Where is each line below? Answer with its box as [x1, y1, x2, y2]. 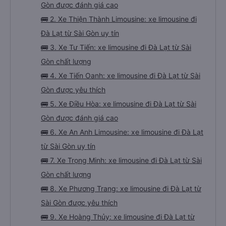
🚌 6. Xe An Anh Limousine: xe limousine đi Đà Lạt [41, 128, 203, 136]
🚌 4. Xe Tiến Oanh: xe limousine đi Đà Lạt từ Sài [41, 71, 200, 80]
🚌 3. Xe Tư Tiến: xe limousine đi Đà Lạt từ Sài [41, 43, 191, 51]
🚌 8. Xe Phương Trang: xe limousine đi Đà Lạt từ [41, 184, 201, 193]
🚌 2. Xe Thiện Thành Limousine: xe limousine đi [41, 15, 197, 23]
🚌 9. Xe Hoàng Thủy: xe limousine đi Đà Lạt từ [41, 212, 195, 221]
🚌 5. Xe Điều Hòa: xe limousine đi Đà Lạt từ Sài [41, 99, 196, 108]
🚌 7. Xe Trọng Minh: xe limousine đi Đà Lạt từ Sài [41, 156, 202, 164]
